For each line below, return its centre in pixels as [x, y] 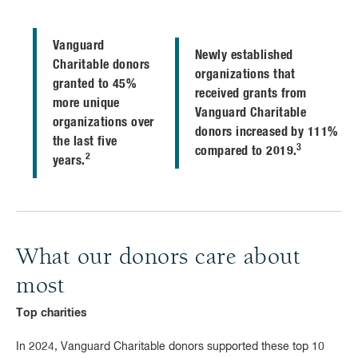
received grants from [251, 93]
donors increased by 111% [267, 132]
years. [69, 161]
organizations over [103, 122]
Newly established [244, 55]
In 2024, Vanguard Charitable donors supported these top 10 [170, 347]
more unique [86, 103]
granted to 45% [95, 84]
